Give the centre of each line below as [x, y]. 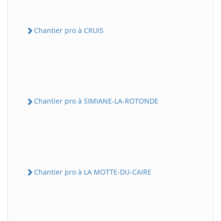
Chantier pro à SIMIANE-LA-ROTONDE [96, 101]
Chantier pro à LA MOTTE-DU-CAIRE [93, 172]
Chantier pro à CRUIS [69, 30]
